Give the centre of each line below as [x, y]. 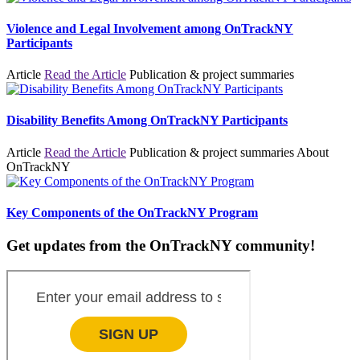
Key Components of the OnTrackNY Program [132, 213]
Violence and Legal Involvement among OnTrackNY [150, 28]
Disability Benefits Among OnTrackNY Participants [147, 121]
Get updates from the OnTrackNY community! [161, 246]
